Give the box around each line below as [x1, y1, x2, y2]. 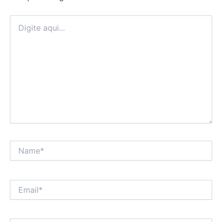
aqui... [9, 25, 29, 34]
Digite [9, 15, 28, 24]
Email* [9, 179, 30, 188]
